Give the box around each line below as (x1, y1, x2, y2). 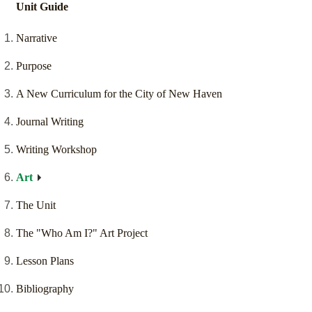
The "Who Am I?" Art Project (16, 227, 148, 240)
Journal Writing (16, 116, 84, 128)
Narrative (16, 32, 57, 45)
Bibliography (16, 283, 74, 295)
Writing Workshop (16, 143, 97, 156)
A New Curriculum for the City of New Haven (16, 88, 222, 100)
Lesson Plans (16, 255, 74, 267)
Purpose (16, 60, 52, 72)
